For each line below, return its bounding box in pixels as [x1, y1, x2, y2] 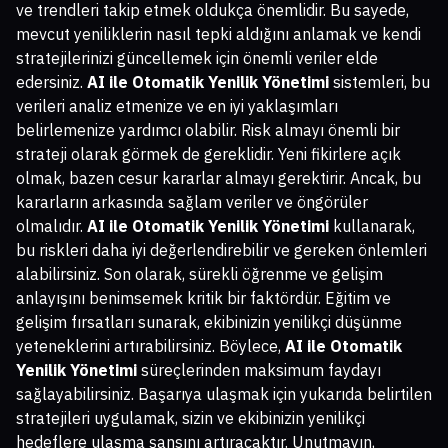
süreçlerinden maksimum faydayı [137, 359, 381, 380]
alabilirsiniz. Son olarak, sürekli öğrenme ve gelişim [16, 263, 383, 284]
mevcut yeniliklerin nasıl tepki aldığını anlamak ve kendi [16, 23, 421, 44]
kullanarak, [329, 215, 415, 236]
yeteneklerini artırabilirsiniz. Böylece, [16, 335, 285, 356]
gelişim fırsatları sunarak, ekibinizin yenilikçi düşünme [16, 311, 402, 332]
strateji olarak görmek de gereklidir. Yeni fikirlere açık [16, 143, 401, 164]
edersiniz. [16, 71, 87, 92]
